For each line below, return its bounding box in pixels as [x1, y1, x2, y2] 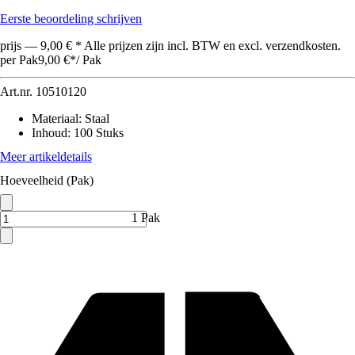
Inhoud [32, 126, 67, 139]
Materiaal [32, 112, 78, 125]
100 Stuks [74, 126, 124, 139]
